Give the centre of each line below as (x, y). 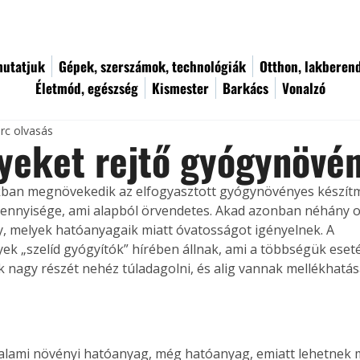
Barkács (245, 88)
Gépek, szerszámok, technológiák (152, 66)
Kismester (180, 88)
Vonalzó (304, 88)
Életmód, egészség (87, 88)
